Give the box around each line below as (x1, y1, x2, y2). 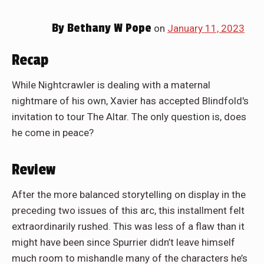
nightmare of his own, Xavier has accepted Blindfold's (12, 94, 249, 107)
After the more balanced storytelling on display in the (12, 188, 246, 200)
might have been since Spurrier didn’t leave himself (12, 236, 235, 248)
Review (12, 160, 55, 179)
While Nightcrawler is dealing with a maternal (12, 78, 210, 91)
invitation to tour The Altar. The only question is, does (12, 110, 246, 123)
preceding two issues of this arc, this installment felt (12, 204, 245, 216)
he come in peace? (12, 126, 94, 138)
